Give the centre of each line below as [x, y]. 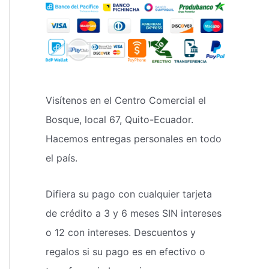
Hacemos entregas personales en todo [134, 138]
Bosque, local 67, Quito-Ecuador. [119, 119]
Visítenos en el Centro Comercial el [126, 100]
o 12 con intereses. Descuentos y [121, 232]
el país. [62, 158]
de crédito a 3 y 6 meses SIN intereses [134, 213]
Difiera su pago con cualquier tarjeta [129, 194]
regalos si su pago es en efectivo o [125, 251]
